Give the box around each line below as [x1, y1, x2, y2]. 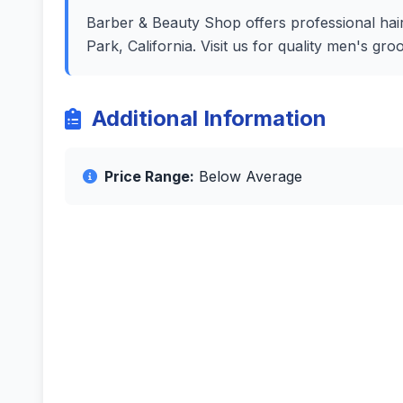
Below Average [194, 167, 302, 185]
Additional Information [92, 105, 327, 131]
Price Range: [104, 167, 194, 185]
